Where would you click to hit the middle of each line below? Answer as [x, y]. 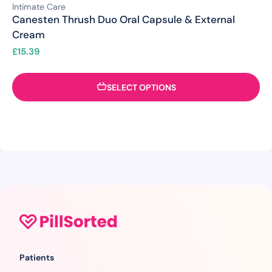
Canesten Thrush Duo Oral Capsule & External [124, 19]
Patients [37, 258]
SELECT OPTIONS [141, 87]
